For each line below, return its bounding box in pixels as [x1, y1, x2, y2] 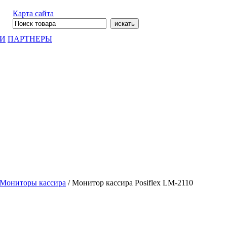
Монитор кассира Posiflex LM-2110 [72, 178, 193, 187]
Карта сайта [13, 9, 54, 18]
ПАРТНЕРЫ [8, 34, 52, 43]
